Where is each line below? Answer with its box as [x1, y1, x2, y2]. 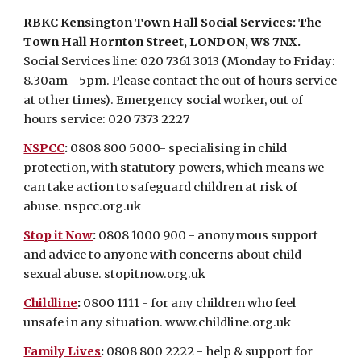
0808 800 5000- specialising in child [70, 141, 288, 156]
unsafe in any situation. [23, 315, 166, 330]
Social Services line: [23, 54, 141, 68]
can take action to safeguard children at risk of [23, 180, 298, 194]
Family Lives [23, 344, 102, 359]
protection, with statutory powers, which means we [23, 160, 325, 175]
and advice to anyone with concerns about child [23, 247, 302, 262]
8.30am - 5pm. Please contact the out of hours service [23, 73, 338, 88]
